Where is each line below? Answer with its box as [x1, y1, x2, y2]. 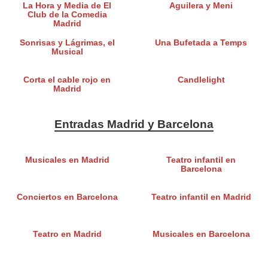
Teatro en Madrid [32, 230, 102, 239]
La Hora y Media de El [23, 1, 111, 11]
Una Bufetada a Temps [155, 38, 247, 48]
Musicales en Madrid [25, 156, 109, 165]
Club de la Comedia [27, 10, 107, 20]
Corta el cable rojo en [23, 75, 111, 85]
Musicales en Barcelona [152, 230, 250, 239]
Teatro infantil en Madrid [151, 193, 251, 202]
